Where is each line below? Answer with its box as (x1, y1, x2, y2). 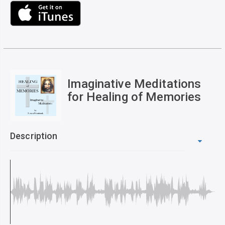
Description (10, 131, 58, 142)
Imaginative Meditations (67, 77, 201, 91)
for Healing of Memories (67, 90, 201, 104)
